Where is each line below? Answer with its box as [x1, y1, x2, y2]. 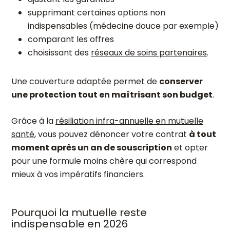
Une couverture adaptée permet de [11, 75, 159, 87]
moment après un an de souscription [11, 142, 172, 154]
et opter [172, 142, 208, 154]
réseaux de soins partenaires [91, 47, 207, 59]
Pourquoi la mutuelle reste [11, 205, 147, 220]
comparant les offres [28, 33, 114, 45]
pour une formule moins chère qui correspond [11, 155, 197, 167]
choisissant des [28, 47, 91, 59]
